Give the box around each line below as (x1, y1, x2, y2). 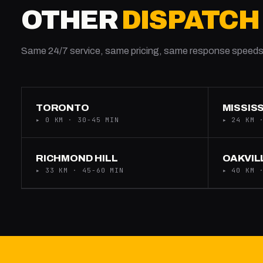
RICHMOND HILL (36, 153, 118, 164)
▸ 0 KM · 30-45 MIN (36, 116, 120, 124)
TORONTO (36, 102, 89, 113)
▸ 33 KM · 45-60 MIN (36, 166, 124, 174)
